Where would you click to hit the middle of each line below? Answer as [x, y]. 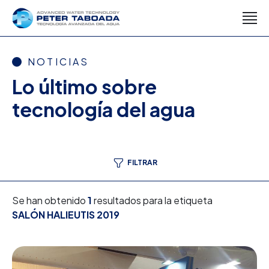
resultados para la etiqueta [152, 200]
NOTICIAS [59, 62]
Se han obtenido [50, 200]
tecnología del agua [104, 109]
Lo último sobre [84, 86]
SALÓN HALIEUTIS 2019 [66, 215]
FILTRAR [142, 162]
